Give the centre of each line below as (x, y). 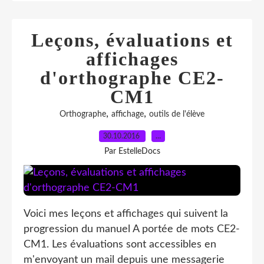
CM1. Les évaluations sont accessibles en (120, 245)
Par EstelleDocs (132, 151)
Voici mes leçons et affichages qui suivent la (126, 214)
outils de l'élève (177, 114)
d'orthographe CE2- (132, 78)
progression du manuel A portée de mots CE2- (132, 229)
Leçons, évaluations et (132, 40)
